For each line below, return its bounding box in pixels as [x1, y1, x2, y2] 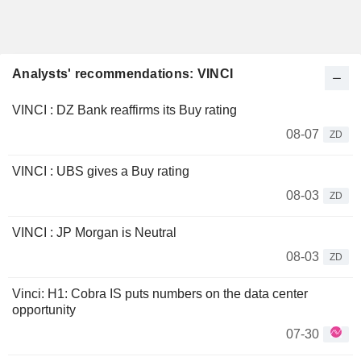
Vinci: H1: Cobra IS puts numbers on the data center [12, 287, 308, 301]
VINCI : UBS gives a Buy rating [12, 164, 189, 178]
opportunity [12, 303, 76, 317]
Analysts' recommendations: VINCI [12, 67, 234, 81]
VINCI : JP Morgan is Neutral [12, 226, 176, 239]
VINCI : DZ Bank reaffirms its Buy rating [12, 103, 237, 117]
